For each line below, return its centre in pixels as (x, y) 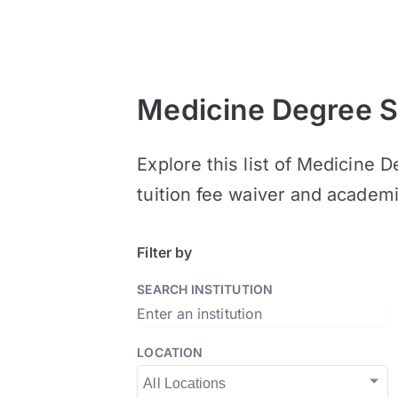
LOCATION (170, 352)
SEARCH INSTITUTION (205, 289)
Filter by (165, 252)
